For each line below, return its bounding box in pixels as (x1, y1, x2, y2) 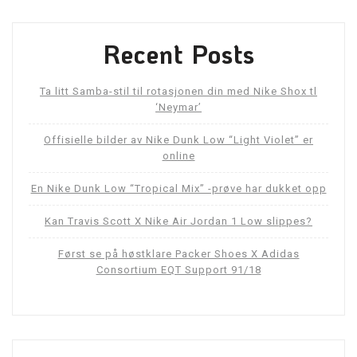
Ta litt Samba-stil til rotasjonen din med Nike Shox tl (40, 85, 317, 98)
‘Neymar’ (155, 101, 202, 114)
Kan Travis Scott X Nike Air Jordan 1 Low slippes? (45, 215, 312, 228)
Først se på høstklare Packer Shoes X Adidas (57, 248, 300, 261)
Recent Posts (102, 37, 255, 71)
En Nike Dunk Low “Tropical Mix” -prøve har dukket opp (30, 182, 327, 195)
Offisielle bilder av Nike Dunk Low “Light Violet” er (44, 134, 313, 147)
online (162, 150, 195, 163)
